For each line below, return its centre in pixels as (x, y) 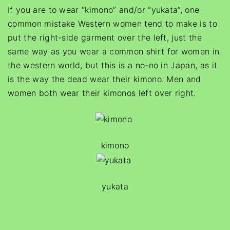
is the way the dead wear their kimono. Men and (104, 79)
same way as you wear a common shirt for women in (114, 51)
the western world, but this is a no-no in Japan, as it (113, 65)
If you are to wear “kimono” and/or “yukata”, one (104, 10)
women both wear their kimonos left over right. (102, 93)
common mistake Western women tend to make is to (113, 24)
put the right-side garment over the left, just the (105, 37)
